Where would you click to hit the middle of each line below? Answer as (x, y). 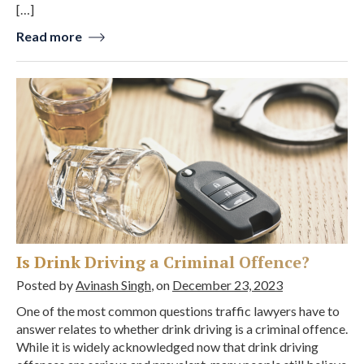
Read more (50, 36)
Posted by (46, 284)
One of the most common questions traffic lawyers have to (178, 310)
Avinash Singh (113, 284)
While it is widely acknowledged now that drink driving (167, 346)
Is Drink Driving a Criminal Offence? (163, 262)
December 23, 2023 (227, 284)
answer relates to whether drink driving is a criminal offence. (182, 328)
